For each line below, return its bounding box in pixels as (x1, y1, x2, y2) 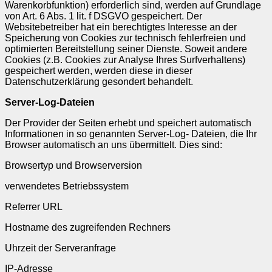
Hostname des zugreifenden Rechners (5, 222, 171, 233)
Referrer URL (5, 201, 63, 212)
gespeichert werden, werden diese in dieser (5, 65, 192, 76)
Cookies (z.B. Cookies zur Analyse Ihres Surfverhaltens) (5, 54, 245, 65)
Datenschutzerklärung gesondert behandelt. (5, 76, 193, 87)
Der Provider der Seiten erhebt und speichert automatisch (5, 117, 251, 128)
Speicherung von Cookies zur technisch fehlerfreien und (5, 32, 246, 43)
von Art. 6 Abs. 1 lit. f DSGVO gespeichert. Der (5, 10, 202, 21)
